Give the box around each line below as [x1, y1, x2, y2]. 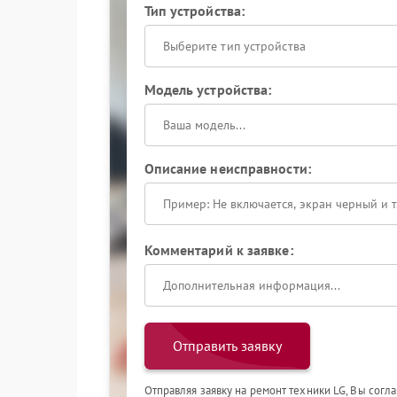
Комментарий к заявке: [144, 241, 293, 259]
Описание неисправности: [144, 160, 311, 177]
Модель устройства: [144, 81, 272, 98]
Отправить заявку [172, 337, 282, 354]
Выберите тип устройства [162, 38, 306, 54]
